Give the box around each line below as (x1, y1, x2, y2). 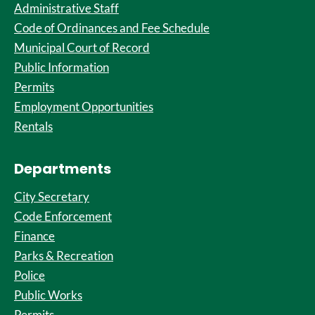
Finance (14, 229, 55, 244)
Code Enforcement (14, 209, 112, 224)
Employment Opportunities (14, 99, 153, 115)
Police (14, 268, 45, 283)
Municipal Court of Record (14, 40, 150, 56)
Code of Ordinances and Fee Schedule (14, 20, 210, 36)
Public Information (14, 60, 109, 75)
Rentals (14, 119, 53, 134)
